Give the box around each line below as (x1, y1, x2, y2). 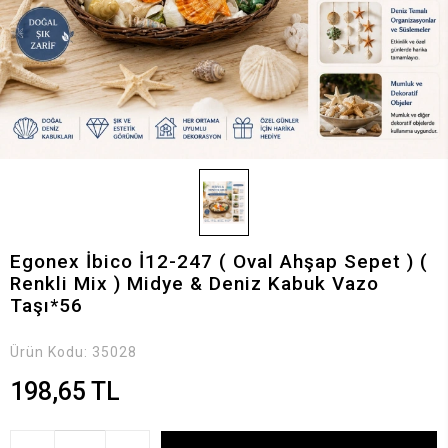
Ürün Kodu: (10, 343, 92, 360)
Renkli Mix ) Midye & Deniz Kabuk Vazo (10, 271, 379, 295)
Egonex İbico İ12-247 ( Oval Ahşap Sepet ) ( (10, 249, 428, 273)
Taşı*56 (10, 293, 83, 317)
